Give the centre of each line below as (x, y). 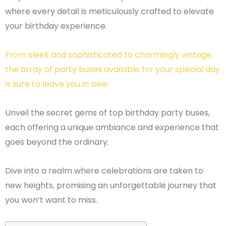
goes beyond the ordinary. (57, 142)
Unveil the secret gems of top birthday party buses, (107, 113)
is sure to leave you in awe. (57, 84)
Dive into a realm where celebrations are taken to (104, 171)
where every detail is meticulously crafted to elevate (109, 12)
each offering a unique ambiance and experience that (112, 128)
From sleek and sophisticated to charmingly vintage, (109, 55)
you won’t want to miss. (51, 200)
